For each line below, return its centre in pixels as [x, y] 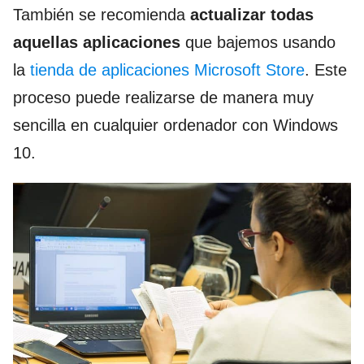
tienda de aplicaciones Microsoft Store [167, 69]
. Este [326, 69]
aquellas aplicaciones [97, 42]
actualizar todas [252, 14]
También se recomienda [102, 14]
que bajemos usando [258, 42]
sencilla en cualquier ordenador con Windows [175, 125]
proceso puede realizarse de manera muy [163, 97]
